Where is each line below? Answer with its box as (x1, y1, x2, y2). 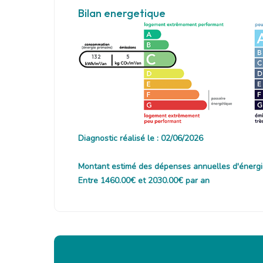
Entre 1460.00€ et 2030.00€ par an (78, 175, 210, 187)
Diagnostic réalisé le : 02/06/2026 (78, 133, 203, 144)
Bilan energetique (78, 6, 166, 21)
